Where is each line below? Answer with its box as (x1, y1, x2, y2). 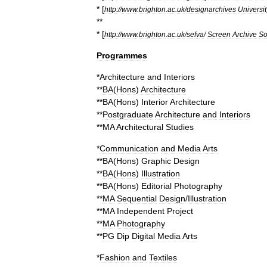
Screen (207, 30, 231, 38)
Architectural (116, 122, 163, 132)
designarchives (187, 5, 236, 13)
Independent (117, 206, 164, 216)
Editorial (141, 181, 172, 191)
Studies (166, 122, 194, 132)
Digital (132, 231, 155, 241)
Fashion (100, 253, 130, 262)
